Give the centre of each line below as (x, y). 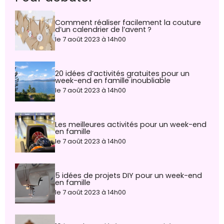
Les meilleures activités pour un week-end (131, 124)
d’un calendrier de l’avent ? (103, 29)
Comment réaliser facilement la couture (128, 22)
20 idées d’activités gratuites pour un (122, 73)
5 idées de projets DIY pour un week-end (128, 175)
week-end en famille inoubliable (113, 80)
